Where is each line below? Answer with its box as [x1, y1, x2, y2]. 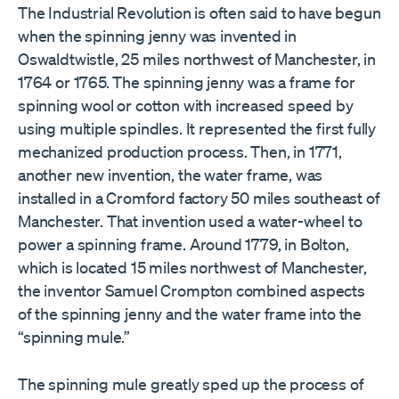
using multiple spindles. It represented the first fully [18, 118, 377, 138]
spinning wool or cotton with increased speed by [18, 94, 354, 115]
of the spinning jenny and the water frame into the [18, 303, 362, 323]
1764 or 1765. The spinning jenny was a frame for [18, 71, 355, 92]
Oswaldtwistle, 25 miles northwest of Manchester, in [18, 48, 376, 69]
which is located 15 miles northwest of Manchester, [18, 256, 368, 277]
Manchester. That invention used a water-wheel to [18, 210, 362, 231]
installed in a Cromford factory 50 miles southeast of [18, 187, 380, 208]
